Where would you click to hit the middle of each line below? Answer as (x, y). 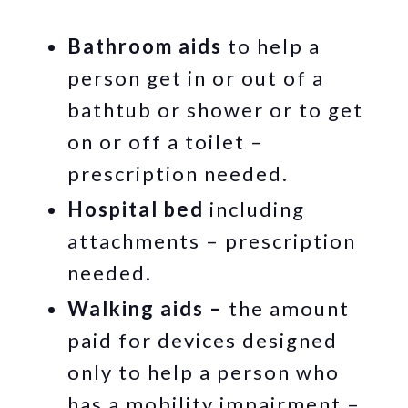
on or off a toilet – (166, 141)
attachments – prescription (212, 240)
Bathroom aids (145, 46)
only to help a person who (204, 372)
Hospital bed (136, 209)
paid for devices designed (203, 340)
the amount (290, 308)
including (255, 209)
